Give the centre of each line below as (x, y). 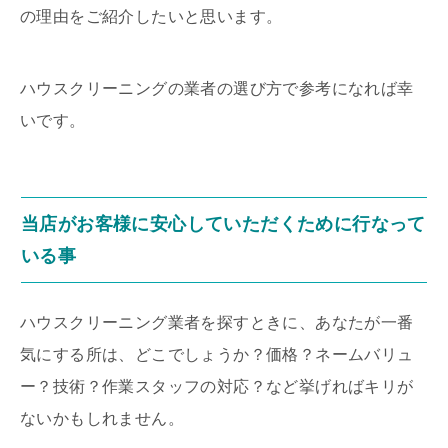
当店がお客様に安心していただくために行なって (223, 224)
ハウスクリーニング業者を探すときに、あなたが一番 (217, 323)
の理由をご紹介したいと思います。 (151, 17)
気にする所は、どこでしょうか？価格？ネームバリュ (217, 355)
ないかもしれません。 (102, 419)
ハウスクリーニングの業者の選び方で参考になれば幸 (217, 89)
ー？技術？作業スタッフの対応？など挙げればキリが (217, 387)
